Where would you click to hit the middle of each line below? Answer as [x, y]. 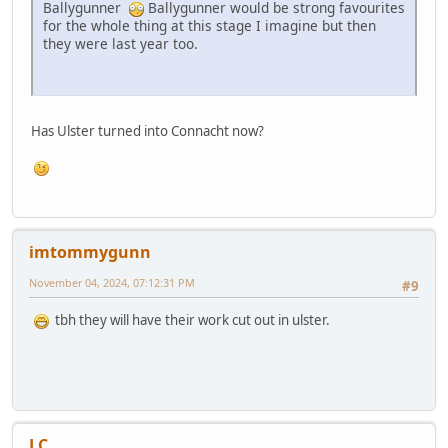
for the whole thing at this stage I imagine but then [209, 25]
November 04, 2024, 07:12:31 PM [112, 283]
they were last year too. [120, 43]
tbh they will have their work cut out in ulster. [189, 320]
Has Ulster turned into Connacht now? [147, 130]
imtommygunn [90, 252]
